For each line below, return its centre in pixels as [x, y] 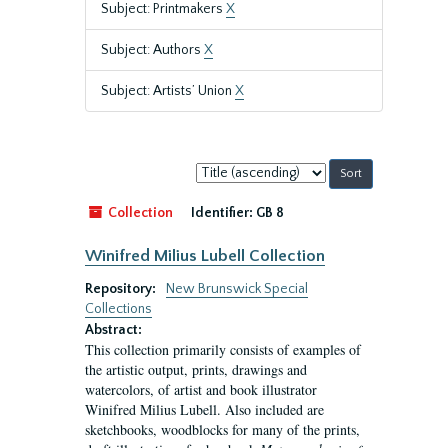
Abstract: [113, 330]
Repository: [122, 289]
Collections [118, 309]
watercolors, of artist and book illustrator [201, 389]
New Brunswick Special [237, 289]
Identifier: [222, 213]
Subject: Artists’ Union [168, 91]
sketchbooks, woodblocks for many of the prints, [222, 429]
